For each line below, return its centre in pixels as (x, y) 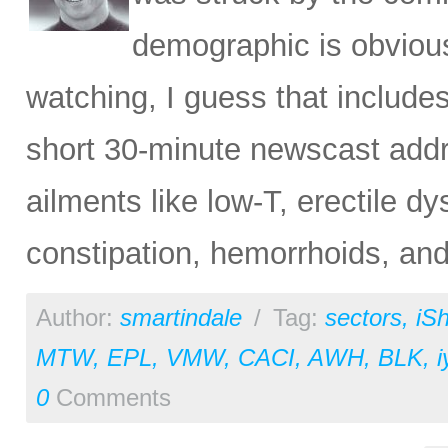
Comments (110, 397)
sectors (363, 317)
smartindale (181, 317)
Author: (78, 317)
